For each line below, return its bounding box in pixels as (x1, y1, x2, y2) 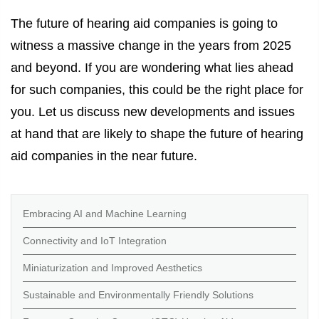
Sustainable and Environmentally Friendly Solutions (23, 289, 253, 301)
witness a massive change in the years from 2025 (11, 38, 291, 53)
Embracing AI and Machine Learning (23, 208, 187, 220)
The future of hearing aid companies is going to (11, 16, 278, 31)
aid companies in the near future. (11, 149, 197, 163)
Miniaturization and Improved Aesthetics (23, 262, 202, 274)
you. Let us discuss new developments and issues (11, 105, 295, 119)
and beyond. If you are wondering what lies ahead (11, 61, 293, 75)
